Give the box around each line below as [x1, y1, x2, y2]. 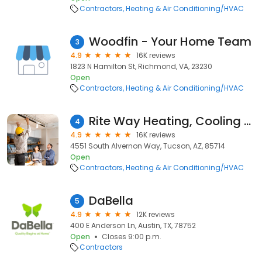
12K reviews [136, 209, 175, 219]
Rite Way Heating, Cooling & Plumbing [244, 113, 251, 129]
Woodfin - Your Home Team [89, 33, 251, 50]
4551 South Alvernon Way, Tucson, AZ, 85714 [70, 141, 225, 151]
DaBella [89, 192, 133, 209]
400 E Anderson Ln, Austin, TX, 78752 [70, 220, 196, 230]
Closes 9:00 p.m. [102, 232, 161, 242]
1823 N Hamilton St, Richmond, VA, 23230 [70, 61, 212, 71]
